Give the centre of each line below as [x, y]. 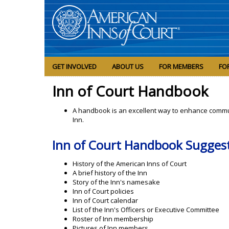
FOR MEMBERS [181, 67]
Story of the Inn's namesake [116, 182]
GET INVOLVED [74, 67]
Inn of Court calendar [105, 201]
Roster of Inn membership [113, 219]
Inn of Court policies [103, 191]
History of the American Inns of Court [130, 164]
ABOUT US [128, 67]
